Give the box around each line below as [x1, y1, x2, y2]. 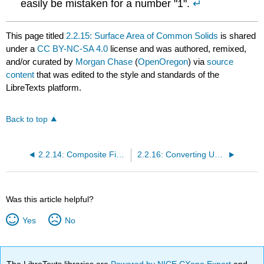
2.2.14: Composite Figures [115, 150, 124, 159]
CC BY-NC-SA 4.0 [37, 43, 108, 54]
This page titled [6, 30, 67, 41]
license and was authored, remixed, [108, 43, 247, 54]
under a [6, 43, 38, 54]
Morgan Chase [75, 56, 133, 67]
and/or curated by [6, 56, 76, 67]
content [6, 69, 35, 80]
